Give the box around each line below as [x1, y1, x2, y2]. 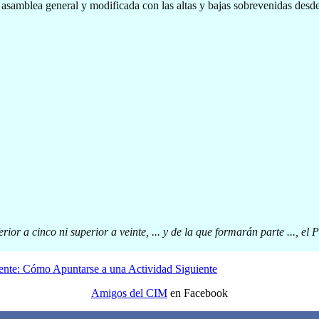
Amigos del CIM [91, 286, 167, 299]
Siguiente [175, 262, 217, 275]
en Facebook [167, 286, 228, 299]
